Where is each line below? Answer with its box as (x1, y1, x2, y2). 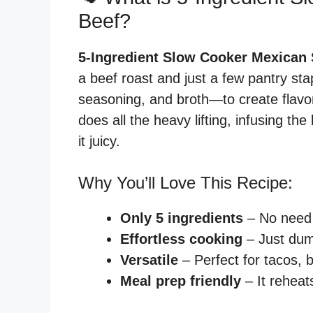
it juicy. (78, 133, 120, 149)
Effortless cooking (120, 231, 242, 247)
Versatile (120, 252, 178, 268)
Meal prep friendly (120, 273, 241, 289)
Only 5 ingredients (120, 210, 243, 226)
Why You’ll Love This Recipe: (78, 173, 293, 192)
